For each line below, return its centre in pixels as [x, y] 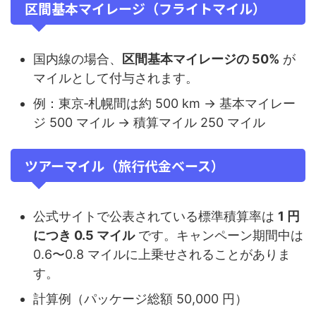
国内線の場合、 [78, 59]
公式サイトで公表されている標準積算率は [156, 216]
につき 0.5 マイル [84, 235]
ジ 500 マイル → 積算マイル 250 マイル [149, 122]
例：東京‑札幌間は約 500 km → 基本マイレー [164, 103]
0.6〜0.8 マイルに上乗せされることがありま [162, 254]
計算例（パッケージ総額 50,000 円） [140, 298]
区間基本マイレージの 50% [201, 59]
